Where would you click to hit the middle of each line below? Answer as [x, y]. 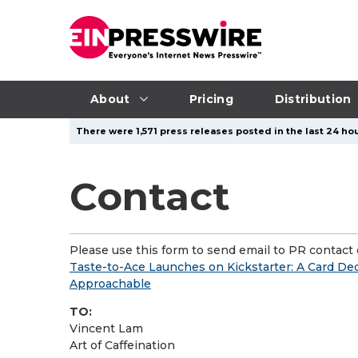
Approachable [110, 284]
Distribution [313, 99]
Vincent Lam [106, 328]
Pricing [211, 99]
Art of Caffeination [122, 345]
